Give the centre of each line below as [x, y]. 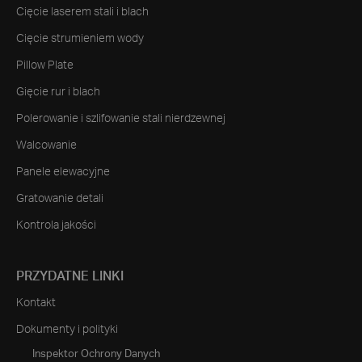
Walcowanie [46, 146]
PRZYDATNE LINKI [70, 277]
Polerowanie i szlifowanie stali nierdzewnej [121, 119]
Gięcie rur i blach [58, 93]
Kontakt [36, 303]
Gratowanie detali [60, 199]
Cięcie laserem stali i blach [82, 13]
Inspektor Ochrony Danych [96, 355]
